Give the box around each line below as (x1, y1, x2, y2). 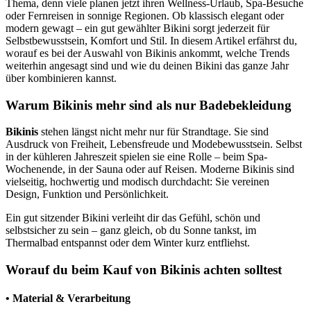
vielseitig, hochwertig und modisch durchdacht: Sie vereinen (6, 176, 269, 188)
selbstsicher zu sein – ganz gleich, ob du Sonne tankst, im (6, 224, 256, 237)
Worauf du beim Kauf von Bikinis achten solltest (6, 262, 282, 278)
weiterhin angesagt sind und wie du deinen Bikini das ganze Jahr (6, 59, 289, 72)
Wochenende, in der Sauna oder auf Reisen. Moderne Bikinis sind (6, 163, 294, 176)
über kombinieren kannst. (6, 72, 117, 84)
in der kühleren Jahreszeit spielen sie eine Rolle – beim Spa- (6, 151, 267, 163)
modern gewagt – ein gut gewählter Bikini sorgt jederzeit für (6, 22, 269, 34)
